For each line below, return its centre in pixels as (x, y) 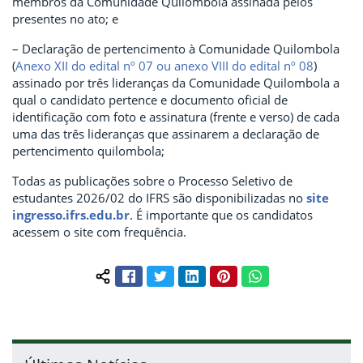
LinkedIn (220, 274)
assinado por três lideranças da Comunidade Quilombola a (176, 83)
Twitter (185, 274)
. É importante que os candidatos (221, 215)
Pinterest (253, 274)
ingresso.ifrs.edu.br (71, 215)
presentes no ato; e (65, 19)
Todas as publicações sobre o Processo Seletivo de (152, 181)
